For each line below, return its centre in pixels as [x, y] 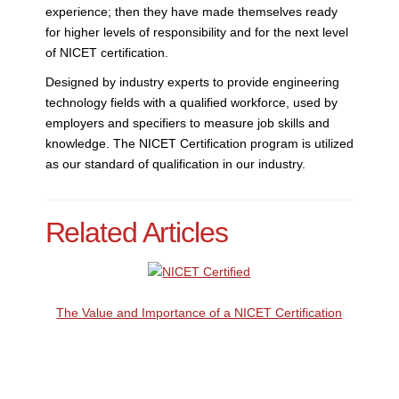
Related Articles [136, 232]
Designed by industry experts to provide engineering [192, 81]
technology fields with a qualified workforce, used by [191, 102]
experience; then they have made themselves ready [191, 11]
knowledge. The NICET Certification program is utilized [199, 143]
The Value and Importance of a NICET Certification [199, 312]
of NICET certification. [106, 52]
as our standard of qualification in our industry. [175, 163]
